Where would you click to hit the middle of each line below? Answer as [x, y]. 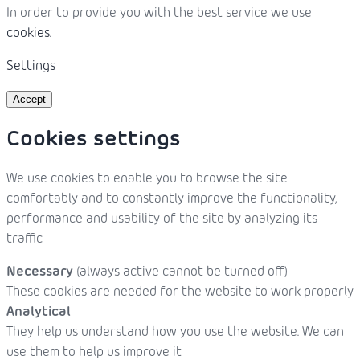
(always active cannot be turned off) [180, 273]
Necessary [40, 273]
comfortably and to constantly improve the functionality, [172, 200]
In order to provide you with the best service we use [159, 14]
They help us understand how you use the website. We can [175, 333]
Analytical [39, 313]
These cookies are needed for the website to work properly [180, 293]
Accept [29, 100]
